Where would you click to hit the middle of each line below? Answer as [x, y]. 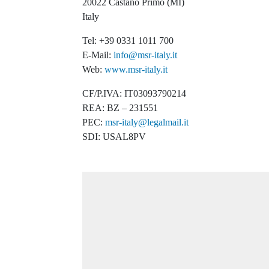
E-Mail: [98, 55]
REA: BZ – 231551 [120, 108]
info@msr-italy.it [145, 55]
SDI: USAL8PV [114, 137]
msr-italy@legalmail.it [147, 122]
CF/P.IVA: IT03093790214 [134, 94]
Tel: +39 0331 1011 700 [128, 41]
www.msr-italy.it [136, 70]
